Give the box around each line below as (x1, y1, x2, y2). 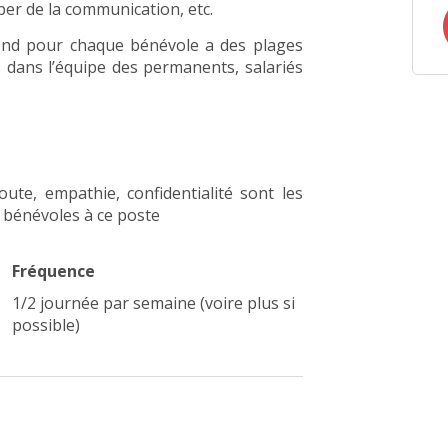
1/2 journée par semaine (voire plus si (12, 292, 296, 314)
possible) (12, 314, 81, 336)
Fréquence (12, 260, 96, 282)
